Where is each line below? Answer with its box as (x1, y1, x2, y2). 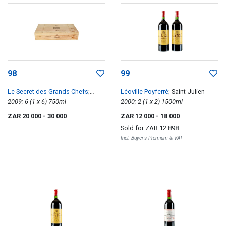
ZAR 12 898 (145, 124, 179, 132)
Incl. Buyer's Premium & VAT (121, 134, 183, 141)
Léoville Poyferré (121, 87, 168, 95)
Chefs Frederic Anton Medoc (8, 97, 91, 105)
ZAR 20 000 (8, 111, 43, 120)
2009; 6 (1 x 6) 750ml (48, 97, 66, 105)
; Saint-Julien (168, 87, 205, 95)
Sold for (121, 124, 145, 132)
